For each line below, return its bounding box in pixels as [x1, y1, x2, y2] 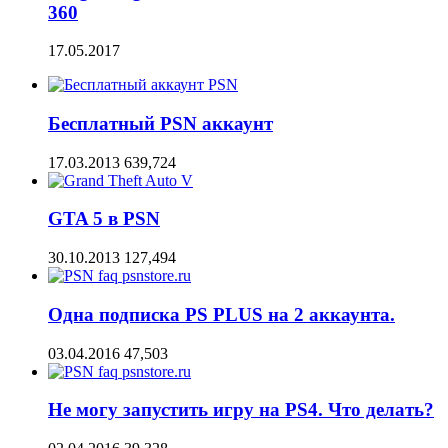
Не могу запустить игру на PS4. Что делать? [48, 399, 434, 421]
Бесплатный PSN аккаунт [48, 112, 273, 134]
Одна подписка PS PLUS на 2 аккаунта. [48, 303, 395, 325]
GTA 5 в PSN [48, 208, 160, 230]
